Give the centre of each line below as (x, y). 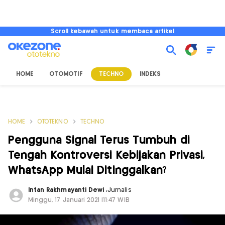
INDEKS (150, 74)
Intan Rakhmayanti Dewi (67, 190)
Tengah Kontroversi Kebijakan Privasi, (107, 155)
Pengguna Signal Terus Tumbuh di (99, 140)
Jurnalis (120, 190)
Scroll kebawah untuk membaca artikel (113, 31)
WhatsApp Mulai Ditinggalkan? (88, 171)
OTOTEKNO (53, 122)
